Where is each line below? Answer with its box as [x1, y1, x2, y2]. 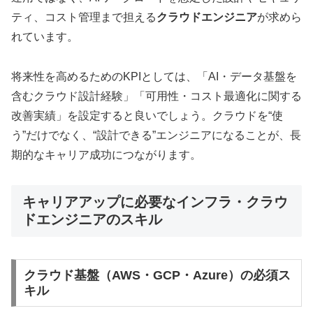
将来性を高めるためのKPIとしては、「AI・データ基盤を [11, 71, 297, 83]
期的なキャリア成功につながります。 [11, 149, 201, 161]
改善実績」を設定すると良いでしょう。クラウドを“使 [11, 110, 283, 122]
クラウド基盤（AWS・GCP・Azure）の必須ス [23, 268, 291, 283]
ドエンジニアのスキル [22, 212, 162, 228]
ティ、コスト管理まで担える [11, 11, 156, 24]
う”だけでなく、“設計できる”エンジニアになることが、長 [11, 129, 301, 142]
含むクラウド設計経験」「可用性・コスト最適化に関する [11, 90, 302, 103]
